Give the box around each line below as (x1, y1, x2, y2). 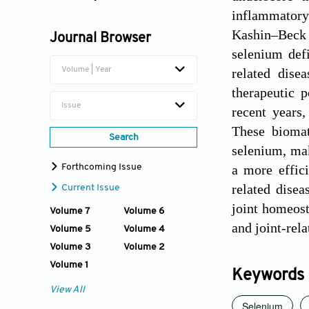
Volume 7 (50, 206, 90, 217)
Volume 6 (123, 206, 164, 217)
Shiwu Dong (57, 39, 115, 51)
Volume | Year (61, 65, 112, 74)
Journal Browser (50, 31, 151, 46)
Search (108, 132, 139, 143)
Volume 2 (123, 241, 165, 252)
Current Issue (59, 182, 120, 193)
